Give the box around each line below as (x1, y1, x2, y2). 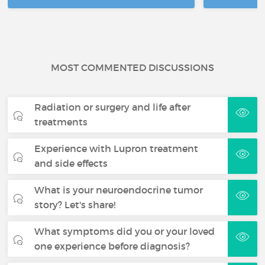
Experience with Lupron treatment (34, 143, 199, 155)
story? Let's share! (34, 199, 116, 211)
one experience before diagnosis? (34, 240, 190, 253)
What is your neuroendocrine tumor (34, 184, 203, 196)
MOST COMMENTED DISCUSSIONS (51, 62, 214, 74)
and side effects (34, 157, 108, 170)
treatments (34, 116, 88, 128)
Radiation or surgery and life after (34, 101, 191, 114)
